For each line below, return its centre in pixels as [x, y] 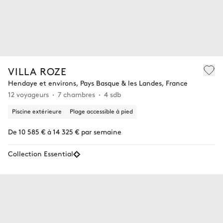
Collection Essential [41, 153]
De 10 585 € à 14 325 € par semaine [65, 131]
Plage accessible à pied [101, 111]
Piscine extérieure [37, 111]
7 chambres [76, 94]
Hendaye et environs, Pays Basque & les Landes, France [98, 82]
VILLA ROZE [37, 71]
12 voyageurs [28, 94]
